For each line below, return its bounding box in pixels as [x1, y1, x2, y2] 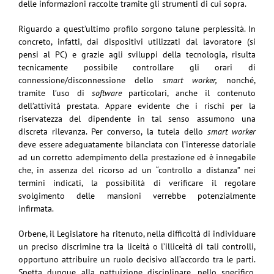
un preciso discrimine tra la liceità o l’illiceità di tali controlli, [18, 240, 256, 252]
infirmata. [18, 202, 54, 214]
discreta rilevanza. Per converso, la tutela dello [18, 125, 203, 137]
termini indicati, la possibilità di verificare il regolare [18, 177, 256, 188]
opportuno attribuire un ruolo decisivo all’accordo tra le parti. [18, 253, 256, 265]
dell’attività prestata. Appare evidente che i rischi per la [18, 100, 256, 111]
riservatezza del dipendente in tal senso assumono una [18, 113, 256, 124]
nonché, [217, 74, 256, 86]
